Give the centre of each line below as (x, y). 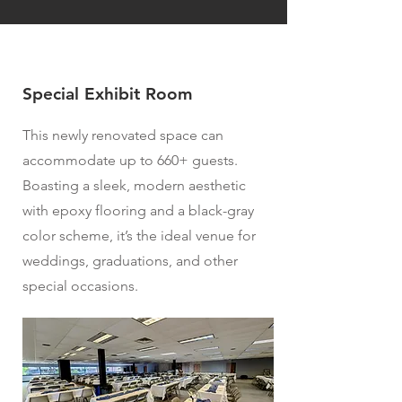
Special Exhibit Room (108, 94)
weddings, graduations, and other (130, 261)
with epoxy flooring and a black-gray (138, 210)
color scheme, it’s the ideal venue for (139, 236)
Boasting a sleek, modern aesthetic (134, 185)
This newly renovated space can (123, 135)
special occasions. (80, 286)
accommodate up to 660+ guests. (130, 160)
